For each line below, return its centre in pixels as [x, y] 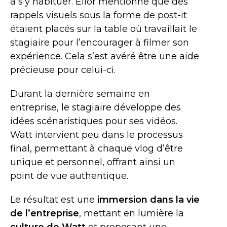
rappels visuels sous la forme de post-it [99, 15]
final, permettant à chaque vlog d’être [97, 148]
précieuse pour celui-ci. [63, 70]
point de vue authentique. [69, 176]
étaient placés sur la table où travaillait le [104, 29]
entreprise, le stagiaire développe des [96, 107]
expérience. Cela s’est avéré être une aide [105, 56]
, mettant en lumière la [131, 213]
